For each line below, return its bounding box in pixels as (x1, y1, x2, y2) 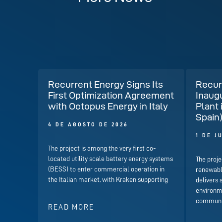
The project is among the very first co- (48, 145, 157, 152)
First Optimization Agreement (48, 90, 174, 101)
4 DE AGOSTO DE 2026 (48, 122, 129, 128)
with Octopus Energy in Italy (48, 101, 168, 111)
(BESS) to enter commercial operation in (48, 166, 165, 173)
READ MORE (48, 203, 95, 212)
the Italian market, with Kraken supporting (48, 176, 168, 183)
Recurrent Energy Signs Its (48, 79, 164, 90)
